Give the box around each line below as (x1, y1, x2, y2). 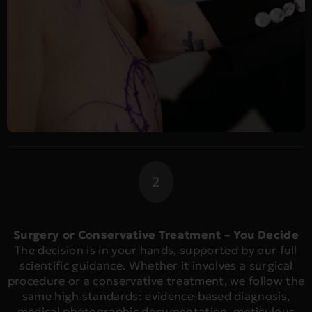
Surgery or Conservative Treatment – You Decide (13, 228, 299, 243)
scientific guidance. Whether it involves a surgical (19, 258, 293, 274)
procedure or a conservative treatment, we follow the (7, 274, 305, 289)
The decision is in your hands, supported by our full (15, 243, 297, 258)
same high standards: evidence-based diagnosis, (22, 289, 290, 304)
